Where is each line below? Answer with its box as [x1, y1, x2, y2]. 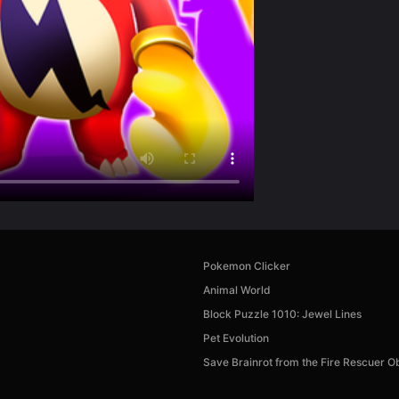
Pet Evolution [203, 330, 269, 345]
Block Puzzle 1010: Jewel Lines [203, 306, 362, 321]
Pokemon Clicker [203, 258, 290, 273]
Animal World [203, 282, 271, 297]
